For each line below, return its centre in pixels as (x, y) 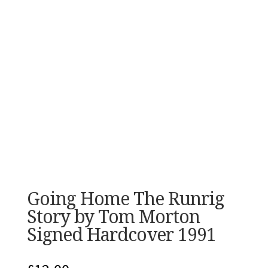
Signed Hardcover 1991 (121, 234)
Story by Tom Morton (113, 216)
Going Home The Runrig (125, 198)
